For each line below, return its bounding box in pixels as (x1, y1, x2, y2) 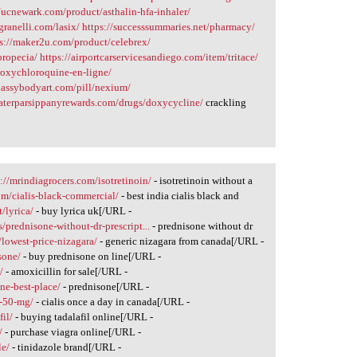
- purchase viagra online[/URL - (2, 326, 142, 338)
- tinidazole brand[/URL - (10, 341, 122, 353)
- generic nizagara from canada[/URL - (97, 235, 265, 247)
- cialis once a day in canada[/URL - (33, 296, 190, 308)
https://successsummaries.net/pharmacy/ (82, 21, 256, 33)
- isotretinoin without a (151, 175, 253, 186)
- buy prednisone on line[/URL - (21, 250, 162, 262)
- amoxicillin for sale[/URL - (3, 265, 128, 277)
